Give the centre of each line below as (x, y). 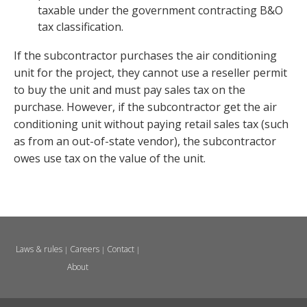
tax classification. (81, 27)
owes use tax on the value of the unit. (110, 159)
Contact (120, 249)
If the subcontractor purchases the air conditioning (145, 56)
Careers (84, 249)
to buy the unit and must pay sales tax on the (130, 90)
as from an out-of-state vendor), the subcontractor (145, 142)
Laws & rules (39, 249)
